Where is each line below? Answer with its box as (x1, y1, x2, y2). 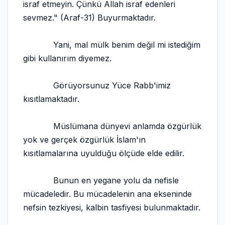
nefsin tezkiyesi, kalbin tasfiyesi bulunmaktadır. (23, 202, 200, 212)
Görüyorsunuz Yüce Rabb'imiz (23, 80, 171, 90)
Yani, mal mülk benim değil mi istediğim (23, 40, 200, 50)
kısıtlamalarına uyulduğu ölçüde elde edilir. (23, 148, 184, 158)
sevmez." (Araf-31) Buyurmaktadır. (23, 13, 156, 23)
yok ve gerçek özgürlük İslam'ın (23, 135, 146, 145)
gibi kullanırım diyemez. (23, 53, 111, 63)
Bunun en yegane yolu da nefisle (23, 175, 179, 185)
